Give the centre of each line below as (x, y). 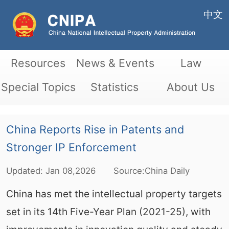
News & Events (116, 63)
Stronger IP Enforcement (71, 147)
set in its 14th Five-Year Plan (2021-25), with (108, 211)
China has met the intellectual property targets (114, 193)
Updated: (26, 170)
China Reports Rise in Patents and (95, 129)
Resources (38, 63)
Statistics (114, 87)
